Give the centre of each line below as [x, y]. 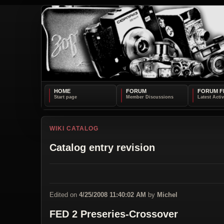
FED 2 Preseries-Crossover [114, 214]
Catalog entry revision [102, 147]
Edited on [64, 194]
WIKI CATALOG [74, 128]
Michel [167, 194]
